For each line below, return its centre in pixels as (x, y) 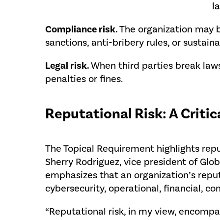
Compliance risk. (82, 29)
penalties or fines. (84, 79)
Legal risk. (68, 66)
